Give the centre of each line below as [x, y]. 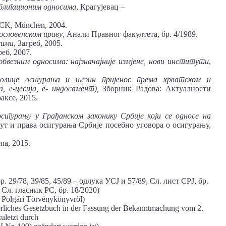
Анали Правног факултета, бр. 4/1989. [131, 34]
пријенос [116, 79]
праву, [54, 34]
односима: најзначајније [74, 61]
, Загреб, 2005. [38, 43]
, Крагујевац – [100, 7]
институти [188, 61]
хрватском [182, 79]
